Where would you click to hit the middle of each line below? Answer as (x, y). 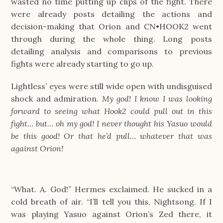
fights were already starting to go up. (84, 64)
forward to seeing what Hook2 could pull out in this (111, 111)
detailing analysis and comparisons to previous (111, 52)
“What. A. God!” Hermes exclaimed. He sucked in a (111, 189)
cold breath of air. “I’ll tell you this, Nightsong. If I (111, 202)
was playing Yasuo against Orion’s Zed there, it (111, 214)
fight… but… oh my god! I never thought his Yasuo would (111, 123)
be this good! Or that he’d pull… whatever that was (111, 136)
